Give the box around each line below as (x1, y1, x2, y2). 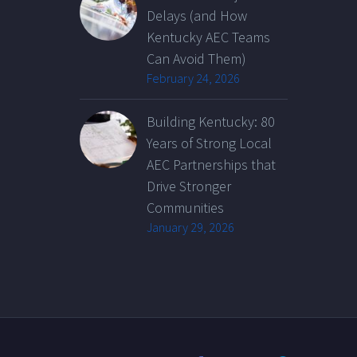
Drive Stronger (147, 176, 231, 195)
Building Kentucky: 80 (147, 112, 275, 131)
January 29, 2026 (147, 218, 234, 235)
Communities (147, 198, 224, 217)
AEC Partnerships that (147, 155, 276, 174)
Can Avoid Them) (147, 49, 246, 68)
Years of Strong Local (147, 133, 272, 152)
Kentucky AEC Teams (147, 27, 270, 46)
